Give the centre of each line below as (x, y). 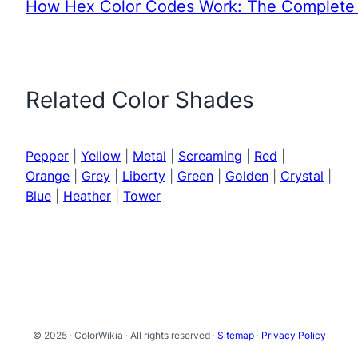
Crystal (302, 175)
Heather (87, 195)
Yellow (101, 155)
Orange (48, 175)
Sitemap (235, 335)
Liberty (144, 175)
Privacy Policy (293, 335)
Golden (247, 175)
